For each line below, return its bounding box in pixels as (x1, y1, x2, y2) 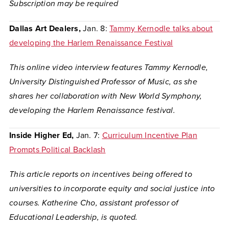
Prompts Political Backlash (9, 145, 106, 155)
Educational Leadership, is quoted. (9, 212, 140, 222)
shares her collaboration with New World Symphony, (9, 91, 202, 101)
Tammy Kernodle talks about (109, 24, 213, 34)
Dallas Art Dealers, (9, 24, 83, 34)
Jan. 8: (83, 24, 109, 34)
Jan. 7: (76, 130, 102, 141)
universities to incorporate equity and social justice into (9, 184, 215, 194)
